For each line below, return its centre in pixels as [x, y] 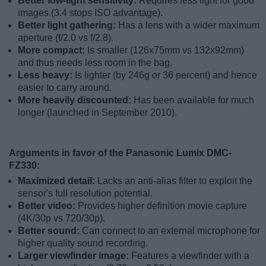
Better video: [48, 205]
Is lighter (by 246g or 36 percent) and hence [166, 75]
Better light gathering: [68, 25]
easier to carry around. [65, 87]
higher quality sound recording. [83, 243]
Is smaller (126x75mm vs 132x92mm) [166, 50]
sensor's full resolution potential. [85, 193]
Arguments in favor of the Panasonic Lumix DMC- [120, 153]
